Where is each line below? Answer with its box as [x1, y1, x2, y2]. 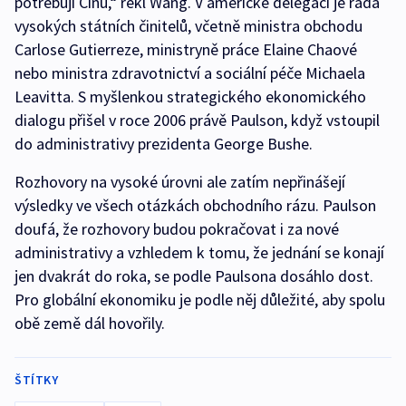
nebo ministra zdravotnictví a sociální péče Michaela [14, 63, 365, 84]
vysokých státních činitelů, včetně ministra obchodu [14, 15, 362, 37]
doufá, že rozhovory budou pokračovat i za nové [14, 218, 339, 240]
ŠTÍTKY [14, 372, 58, 389]
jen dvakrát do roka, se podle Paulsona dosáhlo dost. [14, 266, 373, 287]
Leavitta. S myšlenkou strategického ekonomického [14, 86, 366, 108]
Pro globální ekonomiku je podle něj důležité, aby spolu [14, 289, 385, 311]
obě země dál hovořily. [14, 313, 165, 334]
